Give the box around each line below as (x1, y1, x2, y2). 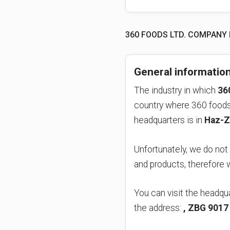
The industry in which (134, 85, 218, 96)
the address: (134, 203, 183, 214)
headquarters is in (134, 115, 204, 126)
